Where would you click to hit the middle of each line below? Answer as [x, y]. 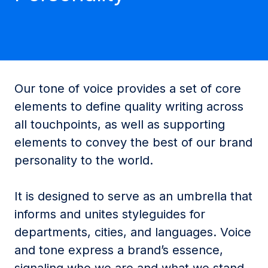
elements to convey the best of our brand [133, 142]
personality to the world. [84, 160]
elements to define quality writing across [129, 106]
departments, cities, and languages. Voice [133, 232]
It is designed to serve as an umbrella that [133, 196]
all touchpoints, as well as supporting [120, 124]
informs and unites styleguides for [110, 214]
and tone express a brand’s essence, [119, 250]
